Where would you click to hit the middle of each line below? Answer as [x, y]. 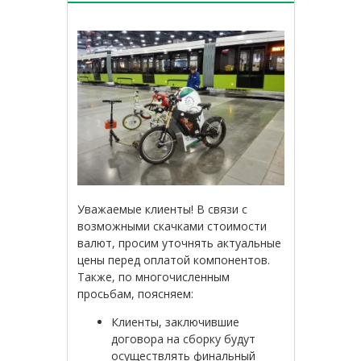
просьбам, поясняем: [136, 294]
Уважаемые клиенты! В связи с [163, 210]
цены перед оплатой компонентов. [174, 260]
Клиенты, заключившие [176, 322]
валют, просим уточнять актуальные [180, 243]
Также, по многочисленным [154, 277]
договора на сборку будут [184, 339]
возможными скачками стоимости [172, 226]
